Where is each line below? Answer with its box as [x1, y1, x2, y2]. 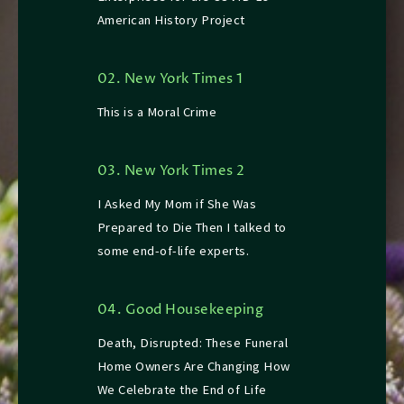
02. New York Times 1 [96, 70, 243, 89]
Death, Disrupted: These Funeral [96, 335, 289, 352]
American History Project [96, 12, 245, 29]
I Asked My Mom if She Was [96, 196, 257, 213]
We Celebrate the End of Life [96, 381, 267, 399]
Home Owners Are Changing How [96, 358, 290, 375]
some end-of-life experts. [96, 243, 250, 260]
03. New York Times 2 [96, 162, 245, 181]
